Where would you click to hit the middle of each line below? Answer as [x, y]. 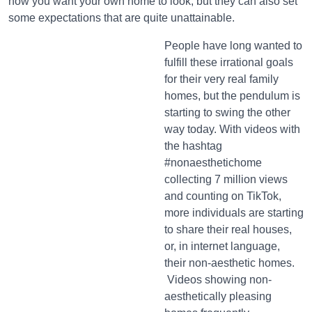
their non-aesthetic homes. [229, 263]
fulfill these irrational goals [229, 63]
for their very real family [221, 79]
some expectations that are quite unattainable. [122, 18]
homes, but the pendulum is [232, 96]
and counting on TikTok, [223, 196]
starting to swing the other [227, 113]
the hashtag [193, 146]
